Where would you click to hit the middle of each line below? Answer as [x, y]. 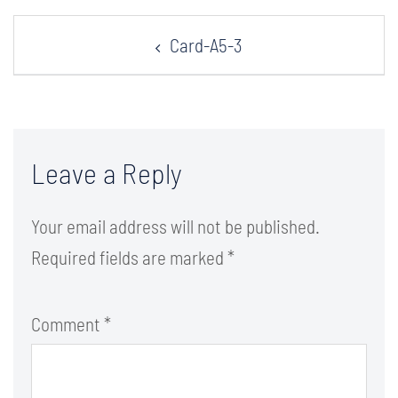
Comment [68, 324]
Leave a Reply [107, 172]
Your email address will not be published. [175, 226]
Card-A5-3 [206, 45]
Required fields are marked [129, 257]
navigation [57, 51]
